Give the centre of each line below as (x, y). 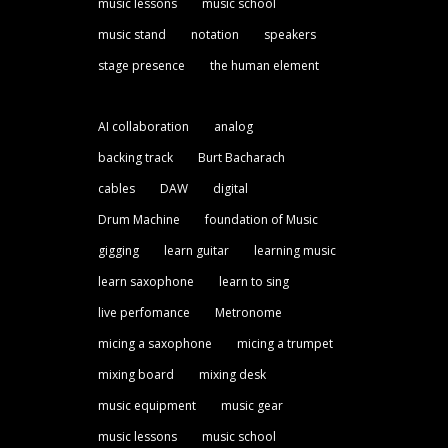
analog (233, 126)
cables (116, 188)
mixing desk (232, 374)
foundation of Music (261, 219)
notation (214, 34)
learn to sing (253, 281)
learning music (294, 250)
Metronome (248, 312)
